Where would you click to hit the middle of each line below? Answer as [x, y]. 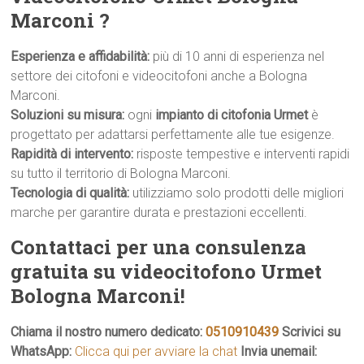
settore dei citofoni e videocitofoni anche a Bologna [159, 76]
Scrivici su [312, 332]
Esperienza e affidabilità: [80, 56]
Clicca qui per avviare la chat [156, 351]
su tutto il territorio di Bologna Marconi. [121, 173]
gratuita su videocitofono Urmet [167, 271]
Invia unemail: [279, 351]
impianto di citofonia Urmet [232, 115]
